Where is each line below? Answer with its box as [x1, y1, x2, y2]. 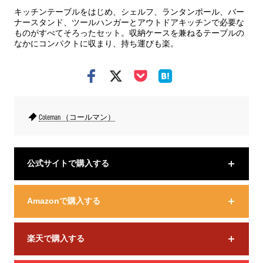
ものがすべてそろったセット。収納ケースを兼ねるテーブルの [14, 28, 244, 38]
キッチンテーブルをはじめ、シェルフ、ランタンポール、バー [14, 7, 244, 16]
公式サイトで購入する [27, 159, 109, 168]
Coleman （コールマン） [39, 113, 115, 121]
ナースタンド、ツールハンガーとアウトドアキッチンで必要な [14, 18, 244, 27]
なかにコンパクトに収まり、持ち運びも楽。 [14, 39, 178, 48]
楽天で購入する [27, 234, 85, 243]
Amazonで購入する [27, 196, 100, 205]
